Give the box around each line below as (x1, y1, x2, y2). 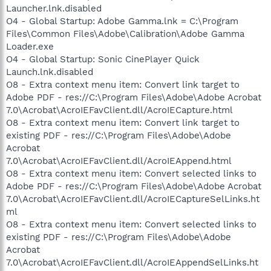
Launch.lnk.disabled (6, 66, 93, 77)
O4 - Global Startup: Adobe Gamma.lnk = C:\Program (6, 15, 238, 27)
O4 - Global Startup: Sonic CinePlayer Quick (6, 53, 200, 65)
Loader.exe (6, 41, 54, 52)
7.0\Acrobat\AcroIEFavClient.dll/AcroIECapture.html (6, 104, 233, 116)
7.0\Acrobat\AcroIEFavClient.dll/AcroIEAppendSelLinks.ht (6, 256, 258, 268)
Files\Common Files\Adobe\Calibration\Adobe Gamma (6, 28, 244, 39)
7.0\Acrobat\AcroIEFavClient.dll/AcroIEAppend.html (6, 155, 232, 166)
